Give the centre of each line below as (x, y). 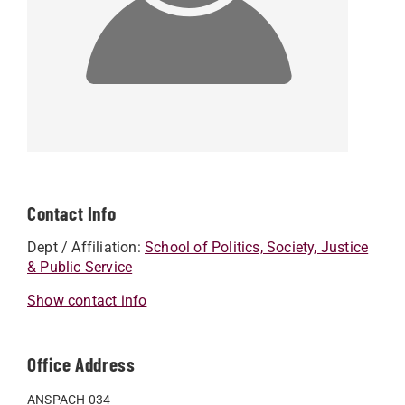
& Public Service (80, 267)
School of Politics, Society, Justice (257, 247)
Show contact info (87, 301)
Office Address (81, 364)
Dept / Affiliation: (86, 247)
